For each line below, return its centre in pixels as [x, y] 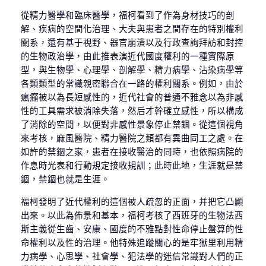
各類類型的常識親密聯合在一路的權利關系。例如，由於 [132, 84]
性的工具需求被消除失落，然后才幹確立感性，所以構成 [132, 111]
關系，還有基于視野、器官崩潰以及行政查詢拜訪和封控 [132, 43]
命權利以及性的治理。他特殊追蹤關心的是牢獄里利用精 [132, 243]
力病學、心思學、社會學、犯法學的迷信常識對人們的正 [132, 256]
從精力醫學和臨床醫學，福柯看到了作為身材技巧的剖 [127, 16]
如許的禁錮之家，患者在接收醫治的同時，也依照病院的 [132, 152]
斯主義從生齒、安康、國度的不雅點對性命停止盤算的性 [132, 229]
